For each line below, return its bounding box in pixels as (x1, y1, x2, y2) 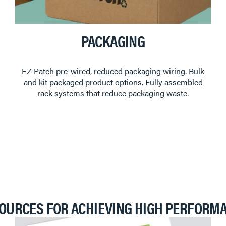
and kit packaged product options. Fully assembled (23, 76, 203, 88)
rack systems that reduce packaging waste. (37, 87, 189, 99)
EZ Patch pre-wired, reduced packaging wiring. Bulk (22, 65, 204, 77)
